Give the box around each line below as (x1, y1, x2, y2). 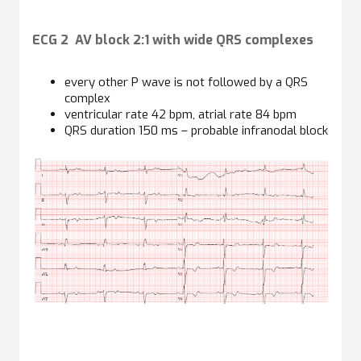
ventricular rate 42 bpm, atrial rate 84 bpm (64, 106, 297, 122)
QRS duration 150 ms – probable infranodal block (64, 122, 328, 139)
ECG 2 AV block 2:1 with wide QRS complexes (32, 31, 313, 48)
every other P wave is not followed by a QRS (64, 73, 308, 90)
